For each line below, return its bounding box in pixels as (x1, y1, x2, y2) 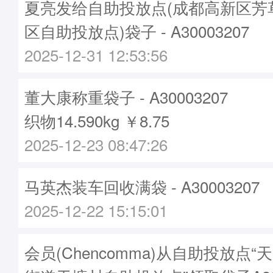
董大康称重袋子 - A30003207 (24, 85, 228, 108)
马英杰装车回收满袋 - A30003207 (24, 175, 260, 197)
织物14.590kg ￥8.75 (24, 109, 169, 132)
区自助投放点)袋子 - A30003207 (24, 19, 249, 42)
